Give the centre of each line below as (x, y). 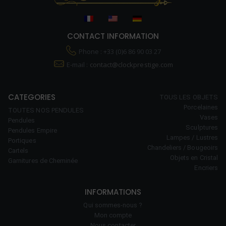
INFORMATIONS (113, 192)
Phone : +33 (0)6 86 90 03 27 (119, 51)
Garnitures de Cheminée (43, 160)
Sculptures (202, 127)
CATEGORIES (32, 97)
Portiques (22, 140)
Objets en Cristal (194, 157)
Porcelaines (201, 107)
